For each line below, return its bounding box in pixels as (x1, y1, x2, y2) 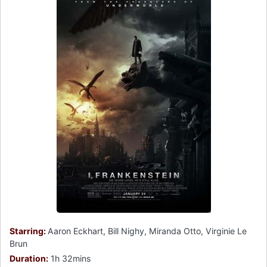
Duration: (10, 253, 48, 264)
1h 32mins (48, 253, 91, 264)
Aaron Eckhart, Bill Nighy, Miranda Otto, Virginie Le (48, 226, 247, 237)
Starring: (10, 226, 48, 237)
